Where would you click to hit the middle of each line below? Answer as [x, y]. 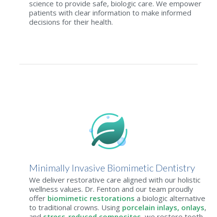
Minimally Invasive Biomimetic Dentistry [112, 168]
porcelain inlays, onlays [163, 207]
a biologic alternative [170, 198]
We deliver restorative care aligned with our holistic [115, 179]
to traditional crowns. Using [76, 207]
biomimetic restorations [91, 198]
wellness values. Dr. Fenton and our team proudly [111, 189]
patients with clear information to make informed [110, 13]
